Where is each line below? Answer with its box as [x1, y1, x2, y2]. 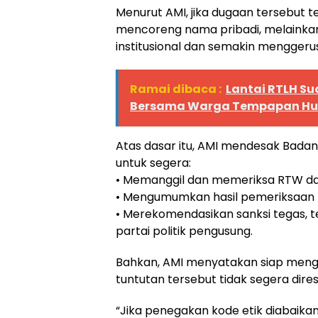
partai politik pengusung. [116, 223, 253, 240]
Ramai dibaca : [130, 81, 221, 98]
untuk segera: [116, 155, 191, 172]
